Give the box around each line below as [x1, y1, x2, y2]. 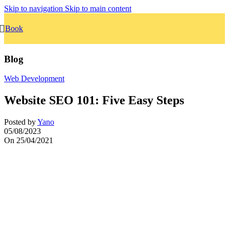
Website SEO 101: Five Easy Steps [4, 94, 184, 107]
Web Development [4, 74, 64, 83]
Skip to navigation [4, 4, 65, 13]
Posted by [4, 118, 36, 127]
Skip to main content [65, 4, 131, 13]
